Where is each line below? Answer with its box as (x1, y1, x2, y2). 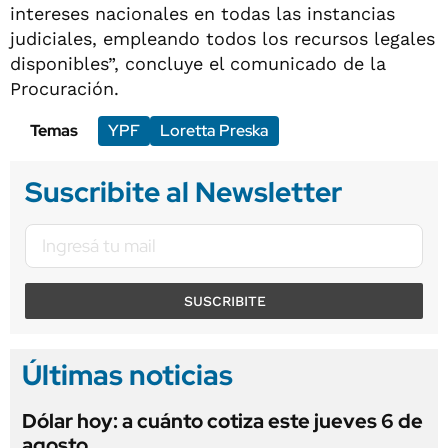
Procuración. (10, 77, 119, 99)
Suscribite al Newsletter (25, 172, 342, 211)
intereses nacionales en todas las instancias (10, 2, 395, 24)
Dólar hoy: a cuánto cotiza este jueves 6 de (22, 407, 423, 434)
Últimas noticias (22, 355, 233, 394)
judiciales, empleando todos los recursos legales (10, 27, 435, 49)
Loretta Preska (160, 119, 269, 141)
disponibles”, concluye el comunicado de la (10, 52, 386, 74)
